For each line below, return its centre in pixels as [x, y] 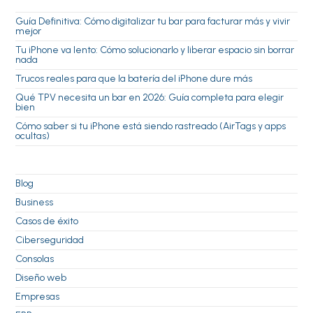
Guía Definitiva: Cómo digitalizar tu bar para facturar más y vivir [153, 22]
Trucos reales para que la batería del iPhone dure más [134, 79]
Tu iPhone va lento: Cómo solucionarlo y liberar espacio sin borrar [155, 50]
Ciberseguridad [50, 240]
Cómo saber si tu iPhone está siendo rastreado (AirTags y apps [151, 126]
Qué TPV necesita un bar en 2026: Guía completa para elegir [150, 98]
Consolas [35, 259]
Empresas [38, 297]
